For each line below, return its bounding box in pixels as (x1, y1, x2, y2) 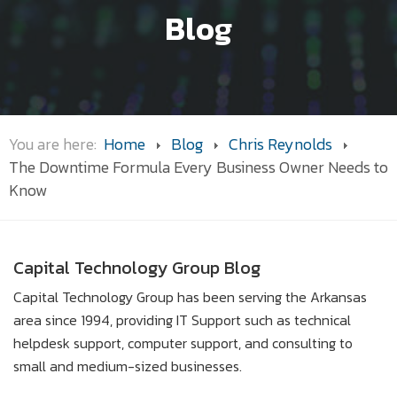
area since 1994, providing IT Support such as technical (13, 308, 351, 331)
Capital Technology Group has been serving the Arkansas (13, 285, 367, 307)
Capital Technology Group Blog (13, 254, 261, 281)
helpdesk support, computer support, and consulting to (13, 331, 353, 354)
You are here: (9, 132, 104, 156)
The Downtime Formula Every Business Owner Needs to (9, 155, 388, 179)
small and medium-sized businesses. (13, 354, 242, 377)
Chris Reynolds (229, 132, 332, 156)
